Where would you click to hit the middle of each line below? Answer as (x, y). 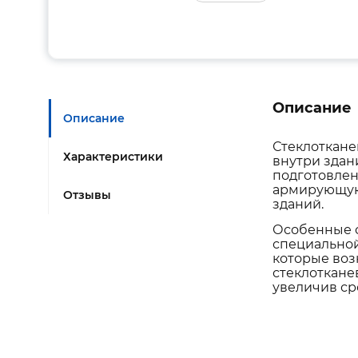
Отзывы (87, 195)
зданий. (298, 204)
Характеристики (113, 157)
